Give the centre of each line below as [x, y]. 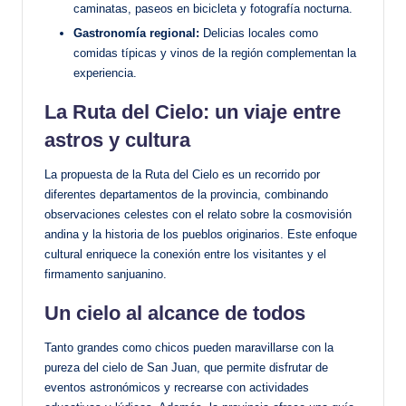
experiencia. [105, 73]
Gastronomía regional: [136, 34]
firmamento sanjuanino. [106, 275]
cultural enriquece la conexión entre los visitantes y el [185, 255]
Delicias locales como [259, 34]
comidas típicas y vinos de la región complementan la [215, 53]
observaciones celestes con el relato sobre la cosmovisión [198, 215]
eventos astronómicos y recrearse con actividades [177, 388]
